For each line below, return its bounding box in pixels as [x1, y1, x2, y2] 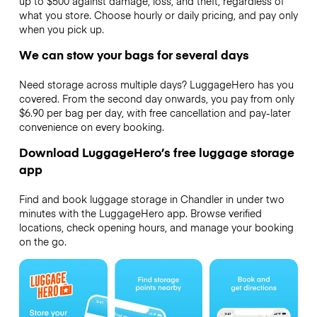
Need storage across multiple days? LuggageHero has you [18, 77, 294, 92]
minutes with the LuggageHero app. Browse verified [18, 206, 262, 221]
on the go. [18, 234, 67, 249]
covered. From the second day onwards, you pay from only [18, 91, 294, 106]
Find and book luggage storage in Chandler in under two [18, 192, 284, 207]
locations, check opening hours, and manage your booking [18, 220, 294, 235]
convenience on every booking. [18, 120, 164, 134]
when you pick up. [18, 21, 104, 36]
